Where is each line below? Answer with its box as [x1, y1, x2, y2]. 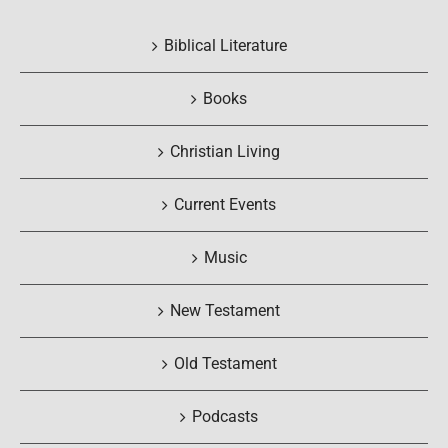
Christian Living [170, 142, 280, 162]
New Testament [170, 301, 280, 321]
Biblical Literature [163, 36, 287, 56]
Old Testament [173, 354, 277, 374]
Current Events [174, 195, 276, 215]
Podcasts [192, 407, 258, 427]
